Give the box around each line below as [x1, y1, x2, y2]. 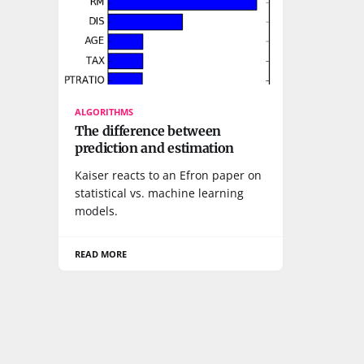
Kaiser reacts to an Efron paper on [75, 167, 262, 183]
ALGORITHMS [75, 105, 134, 118]
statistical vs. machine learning [75, 184, 244, 201]
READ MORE [75, 247, 128, 260]
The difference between [75, 122, 221, 139]
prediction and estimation [75, 139, 234, 156]
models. [75, 202, 118, 219]
